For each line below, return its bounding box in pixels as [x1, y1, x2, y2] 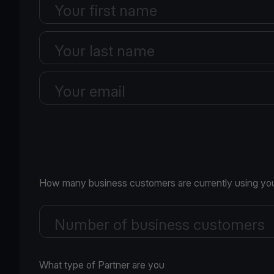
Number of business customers [54, 216, 265, 234]
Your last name [54, 42, 155, 60]
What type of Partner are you [39, 259, 165, 271]
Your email [54, 83, 125, 100]
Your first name [54, 2, 157, 20]
